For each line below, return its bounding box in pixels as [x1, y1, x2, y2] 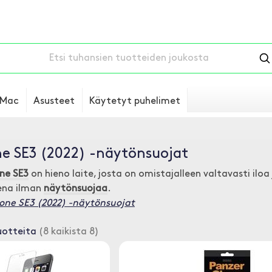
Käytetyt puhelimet [89, 97, 180, 106]
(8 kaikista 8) [36, 227, 99, 237]
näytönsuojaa [44, 184, 107, 194]
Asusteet [33, 97, 75, 106]
